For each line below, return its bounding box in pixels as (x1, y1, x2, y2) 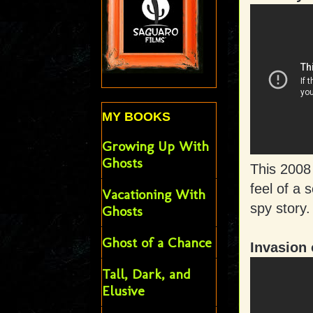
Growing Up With (101, 138, 209, 155)
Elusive (101, 282, 145, 300)
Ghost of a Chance (101, 234, 212, 252)
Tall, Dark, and (101, 265, 191, 283)
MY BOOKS (101, 110, 170, 124)
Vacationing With (101, 186, 205, 203)
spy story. (249, 201, 310, 216)
